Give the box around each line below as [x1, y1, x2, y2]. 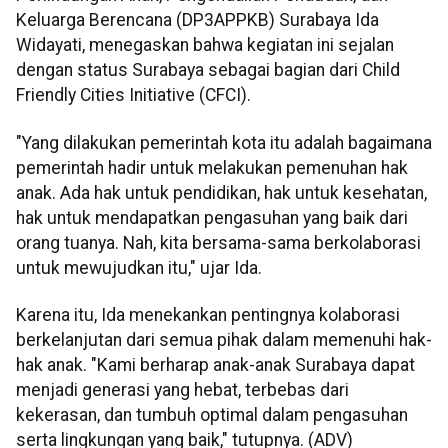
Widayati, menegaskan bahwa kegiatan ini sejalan [16, 35, 394, 56]
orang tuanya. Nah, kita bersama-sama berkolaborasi [16, 232, 421, 253]
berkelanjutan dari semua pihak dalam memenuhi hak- [16, 329, 432, 350]
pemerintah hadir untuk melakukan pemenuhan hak [16, 157, 408, 178]
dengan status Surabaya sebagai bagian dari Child [16, 60, 400, 81]
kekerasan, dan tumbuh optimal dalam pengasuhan [16, 404, 408, 425]
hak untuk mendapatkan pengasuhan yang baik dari [16, 207, 408, 228]
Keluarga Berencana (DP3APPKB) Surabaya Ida [16, 10, 379, 31]
